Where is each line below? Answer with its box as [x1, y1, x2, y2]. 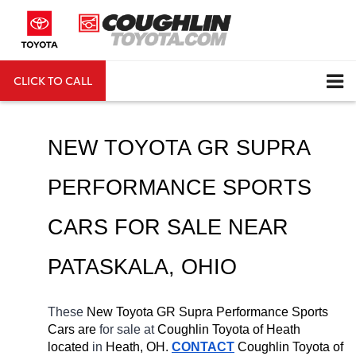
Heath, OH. [106, 339, 168, 354]
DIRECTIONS [118, 72, 185, 88]
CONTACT [172, 339, 234, 354]
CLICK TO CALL [14, 72, 92, 88]
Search [211, 72, 247, 88]
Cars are [48, 322, 99, 336]
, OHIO [168, 254, 237, 279]
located [48, 339, 89, 354]
